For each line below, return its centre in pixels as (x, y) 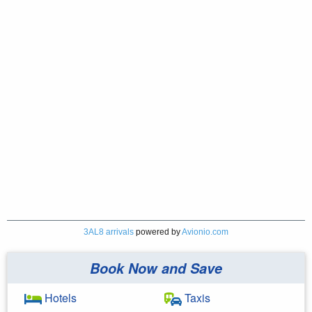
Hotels (59, 297)
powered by (158, 232)
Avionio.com (205, 232)
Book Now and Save (156, 268)
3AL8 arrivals (109, 232)
